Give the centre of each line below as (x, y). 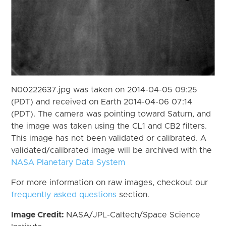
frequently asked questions (64, 194)
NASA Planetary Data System (68, 162)
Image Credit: (39, 215)
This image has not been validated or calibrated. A (109, 138)
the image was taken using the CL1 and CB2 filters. (109, 126)
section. (133, 194)
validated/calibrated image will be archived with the (112, 150)
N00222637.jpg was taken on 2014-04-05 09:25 (104, 90)
